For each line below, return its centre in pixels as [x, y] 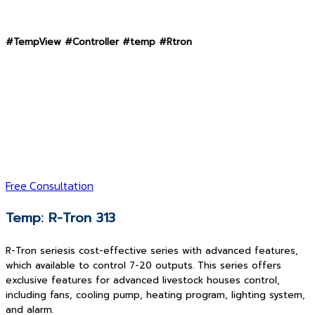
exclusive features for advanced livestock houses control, [143, 280]
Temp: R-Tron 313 [60, 218]
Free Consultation [50, 186]
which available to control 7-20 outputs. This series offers [143, 265]
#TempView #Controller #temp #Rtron [99, 42]
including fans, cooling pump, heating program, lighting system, [155, 295]
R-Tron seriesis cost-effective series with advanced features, [152, 251]
